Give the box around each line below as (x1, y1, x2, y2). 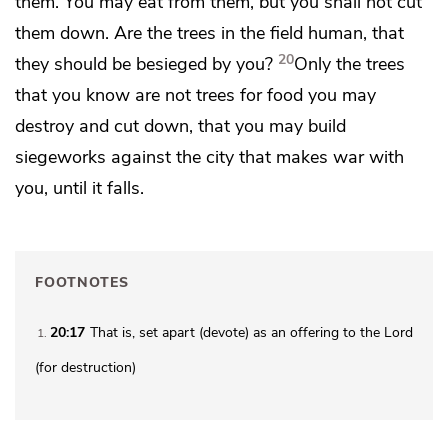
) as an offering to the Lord (245, 322, 413, 342)
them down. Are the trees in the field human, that (15, 20, 404, 46)
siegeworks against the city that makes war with (15, 144, 404, 170)
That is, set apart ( (90, 322, 203, 342)
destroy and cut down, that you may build (15, 113, 346, 139)
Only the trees (294, 51, 405, 77)
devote (203, 322, 245, 342)
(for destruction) (35, 357, 136, 377)
